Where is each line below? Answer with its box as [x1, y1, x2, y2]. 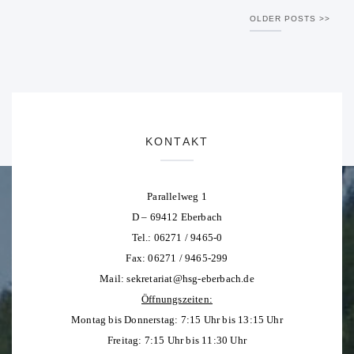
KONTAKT [145, 135, 209, 149]
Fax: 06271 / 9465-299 [126, 252, 228, 265]
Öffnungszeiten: [141, 293, 213, 306]
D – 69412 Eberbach [131, 211, 223, 224]
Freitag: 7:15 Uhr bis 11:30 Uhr [107, 334, 247, 347]
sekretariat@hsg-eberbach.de [126, 273, 254, 285]
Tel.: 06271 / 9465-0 [131, 232, 223, 244]
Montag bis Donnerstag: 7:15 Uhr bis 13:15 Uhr [71, 314, 283, 326]
